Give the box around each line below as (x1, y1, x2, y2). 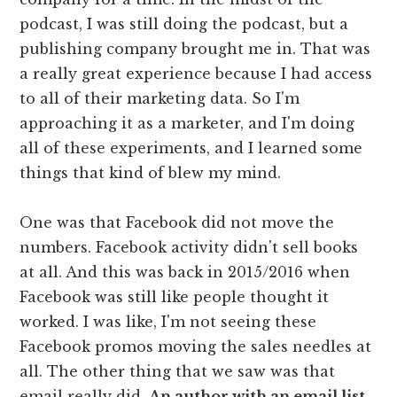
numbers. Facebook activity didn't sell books (19, 237, 359, 256)
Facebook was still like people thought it (19, 287, 330, 306)
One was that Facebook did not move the (19, 213, 335, 231)
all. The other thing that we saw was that (19, 362, 336, 380)
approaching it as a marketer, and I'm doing (19, 113, 355, 132)
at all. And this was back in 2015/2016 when (19, 262, 351, 281)
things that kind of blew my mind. (19, 163, 282, 182)
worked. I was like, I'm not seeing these (19, 312, 317, 331)
